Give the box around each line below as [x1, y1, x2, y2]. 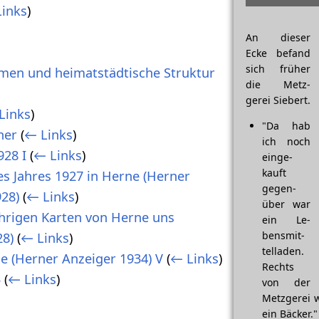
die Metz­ [246, 78, 311, 92]
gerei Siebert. [246, 93, 311, 108]
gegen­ [261, 182, 296, 196]
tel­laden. [261, 244, 304, 258]
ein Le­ [261, 213, 311, 227]
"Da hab [261, 119, 311, 133]
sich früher [246, 62, 311, 76]
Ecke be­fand [246, 46, 311, 61]
